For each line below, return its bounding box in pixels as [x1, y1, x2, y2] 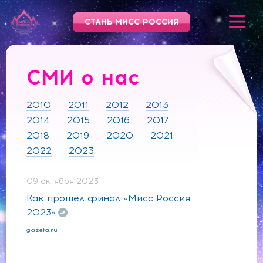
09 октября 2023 [26, 176, 99, 186]
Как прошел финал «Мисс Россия [26, 192, 190, 204]
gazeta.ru [26, 225, 58, 234]
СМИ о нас [26, 65, 140, 90]
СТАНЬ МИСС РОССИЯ [84, 17, 179, 27]
